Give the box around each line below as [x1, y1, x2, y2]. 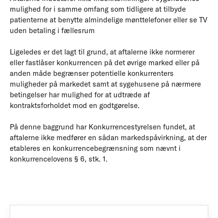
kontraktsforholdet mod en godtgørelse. [10, 101, 140, 110]
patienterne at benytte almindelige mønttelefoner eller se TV [10, 15, 207, 24]
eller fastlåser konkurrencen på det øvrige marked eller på [10, 58, 200, 67]
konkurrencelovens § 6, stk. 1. [10, 154, 108, 163]
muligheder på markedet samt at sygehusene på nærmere [10, 79, 201, 89]
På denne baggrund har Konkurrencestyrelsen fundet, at [10, 122, 195, 131]
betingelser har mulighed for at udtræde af [10, 90, 150, 99]
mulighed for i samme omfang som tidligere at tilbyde [10, 4, 186, 14]
